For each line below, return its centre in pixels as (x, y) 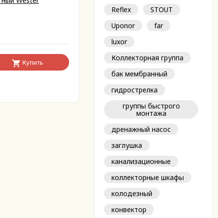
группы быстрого (151, 106)
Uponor (123, 26)
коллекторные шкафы (148, 177)
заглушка (127, 145)
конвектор (129, 209)
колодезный (132, 193)
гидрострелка (135, 90)
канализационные (141, 161)
